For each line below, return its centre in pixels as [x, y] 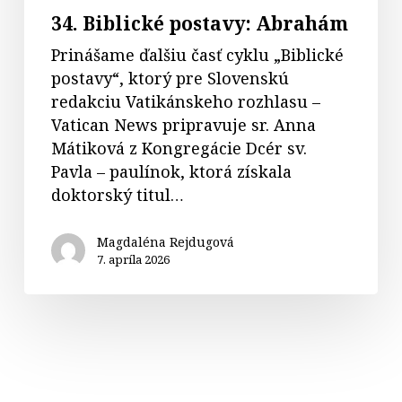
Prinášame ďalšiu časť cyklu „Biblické [197, 55]
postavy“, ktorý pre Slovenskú [170, 79]
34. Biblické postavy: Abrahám [199, 24]
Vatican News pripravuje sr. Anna [183, 125]
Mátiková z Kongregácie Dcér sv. [179, 149]
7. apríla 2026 [133, 260]
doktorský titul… [117, 195]
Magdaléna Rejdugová [165, 242]
